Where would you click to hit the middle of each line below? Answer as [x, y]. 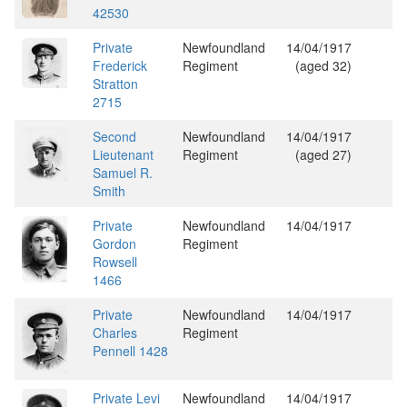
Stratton [115, 84]
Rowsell [115, 262]
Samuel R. [123, 173]
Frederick [120, 65]
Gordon [114, 243]
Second [114, 136]
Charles [115, 333]
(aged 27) [323, 154]
